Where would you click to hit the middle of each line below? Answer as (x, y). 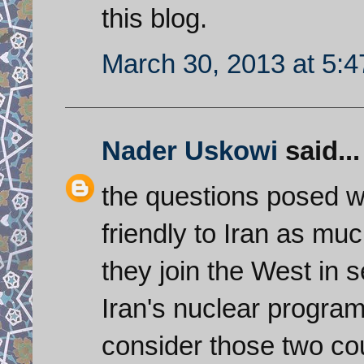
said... (319, 150)
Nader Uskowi (190, 150)
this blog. (154, 18)
